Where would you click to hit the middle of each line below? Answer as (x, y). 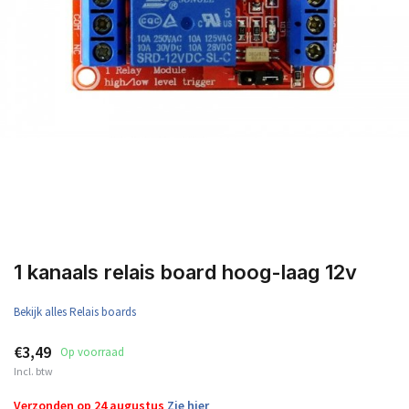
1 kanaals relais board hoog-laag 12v (185, 272)
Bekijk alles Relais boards (75, 312)
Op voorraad (92, 352)
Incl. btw (33, 371)
